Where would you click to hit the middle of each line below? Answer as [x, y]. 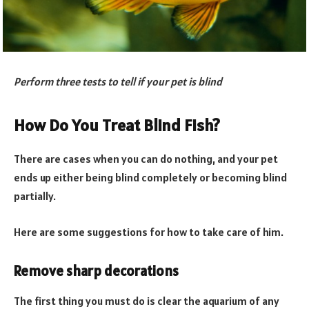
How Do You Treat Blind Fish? [117, 126]
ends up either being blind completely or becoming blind [150, 178]
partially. [35, 196]
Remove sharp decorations [96, 271]
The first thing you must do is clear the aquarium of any [147, 300]
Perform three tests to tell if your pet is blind [118, 82]
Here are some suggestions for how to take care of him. [149, 231]
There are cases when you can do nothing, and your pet [146, 159]
